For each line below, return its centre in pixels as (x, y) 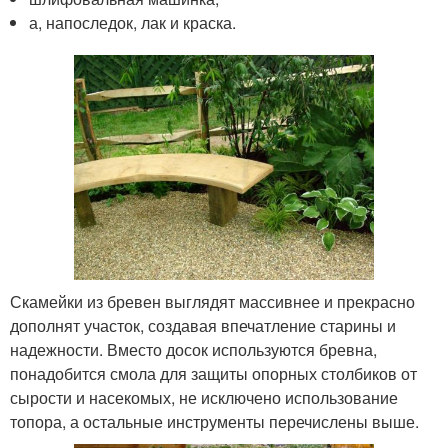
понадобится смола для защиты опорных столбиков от (213, 373)
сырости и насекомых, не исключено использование (204, 397)
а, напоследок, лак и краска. (133, 22)
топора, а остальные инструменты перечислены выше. (214, 421)
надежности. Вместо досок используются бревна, (193, 349)
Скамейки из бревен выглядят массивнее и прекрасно (212, 301)
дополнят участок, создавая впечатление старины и (203, 325)
